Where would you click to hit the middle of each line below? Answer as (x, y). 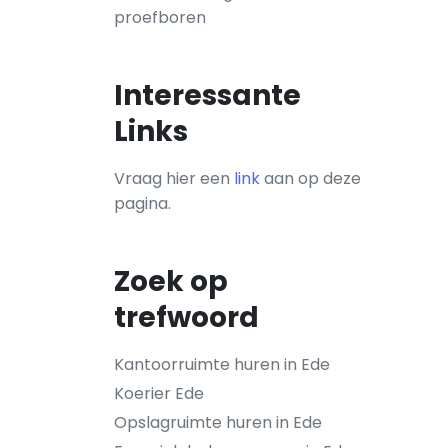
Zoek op (171, 281)
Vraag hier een (174, 178)
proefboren (160, 17)
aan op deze (310, 178)
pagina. (142, 203)
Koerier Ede (159, 393)
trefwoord (186, 317)
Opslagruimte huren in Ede (218, 422)
